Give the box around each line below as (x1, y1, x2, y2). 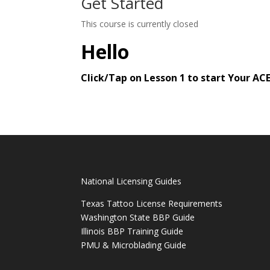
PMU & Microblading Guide (81, 239, 187, 251)
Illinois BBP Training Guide (81, 225, 184, 237)
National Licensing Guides (81, 175, 182, 187)
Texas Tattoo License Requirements (81, 197, 223, 209)
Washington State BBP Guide (81, 211, 195, 223)
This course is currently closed (81, 18, 199, 30)
